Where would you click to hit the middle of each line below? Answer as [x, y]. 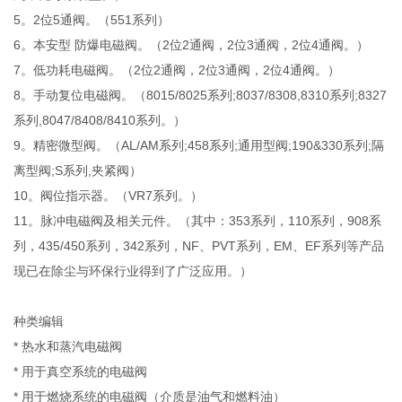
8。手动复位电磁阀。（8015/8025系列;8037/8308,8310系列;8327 [201, 95]
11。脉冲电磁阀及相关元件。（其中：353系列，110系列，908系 [198, 220]
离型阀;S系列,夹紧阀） [78, 170]
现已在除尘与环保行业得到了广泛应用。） [133, 271]
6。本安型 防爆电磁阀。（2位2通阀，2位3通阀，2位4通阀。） [192, 44]
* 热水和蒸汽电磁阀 [68, 346]
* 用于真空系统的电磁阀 [81, 371]
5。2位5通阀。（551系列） [92, 19]
